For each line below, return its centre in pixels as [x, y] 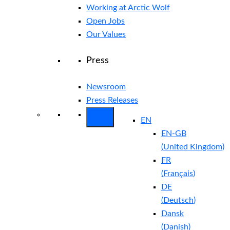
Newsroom [106, 87]
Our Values [106, 34]
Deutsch [178, 200]
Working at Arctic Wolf [128, 7]
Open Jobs [106, 21]
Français [178, 173]
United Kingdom [193, 147]
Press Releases [112, 100]
